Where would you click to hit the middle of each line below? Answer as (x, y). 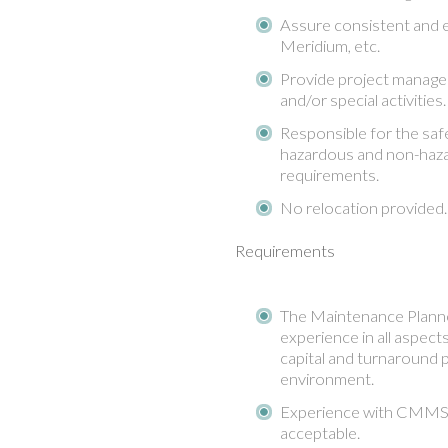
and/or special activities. (362, 99)
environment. (326, 378)
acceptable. (319, 432)
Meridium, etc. (329, 45)
